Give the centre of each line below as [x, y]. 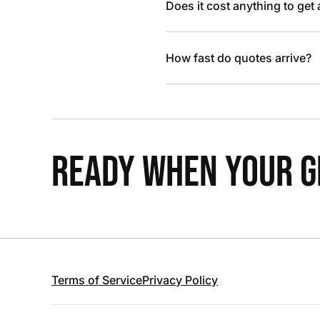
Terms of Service [97, 280]
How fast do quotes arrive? [239, 58]
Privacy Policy [180, 280]
